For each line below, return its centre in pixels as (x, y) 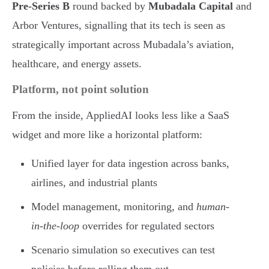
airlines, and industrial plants (94, 182)
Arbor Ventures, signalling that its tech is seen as (119, 25)
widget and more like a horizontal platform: (107, 134)
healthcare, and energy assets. (77, 63)
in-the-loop (55, 225)
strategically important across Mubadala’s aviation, (123, 44)
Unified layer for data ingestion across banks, (130, 163)
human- (213, 206)
